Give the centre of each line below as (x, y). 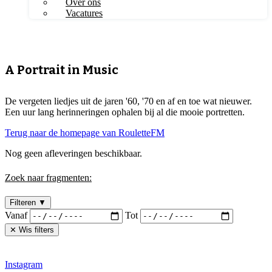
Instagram (24, 264)
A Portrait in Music (62, 70)
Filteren (24, 202)
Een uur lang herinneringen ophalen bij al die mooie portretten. (125, 112)
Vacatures (84, 13)
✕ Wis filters (32, 229)
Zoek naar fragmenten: (48, 177)
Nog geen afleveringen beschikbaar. (73, 154)
